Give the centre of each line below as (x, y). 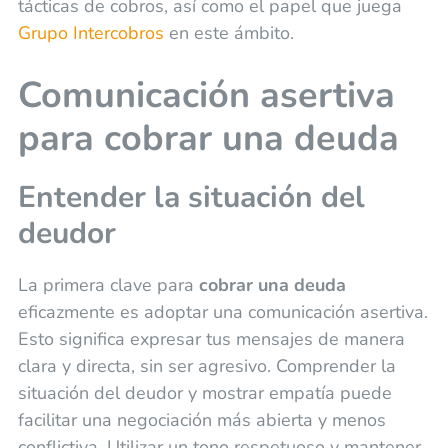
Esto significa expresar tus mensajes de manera (211, 338)
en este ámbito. (228, 32)
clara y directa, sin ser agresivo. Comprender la (206, 365)
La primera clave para (108, 284)
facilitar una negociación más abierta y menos (201, 419)
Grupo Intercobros (90, 32)
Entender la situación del (191, 197)
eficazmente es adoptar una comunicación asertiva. (222, 311)
